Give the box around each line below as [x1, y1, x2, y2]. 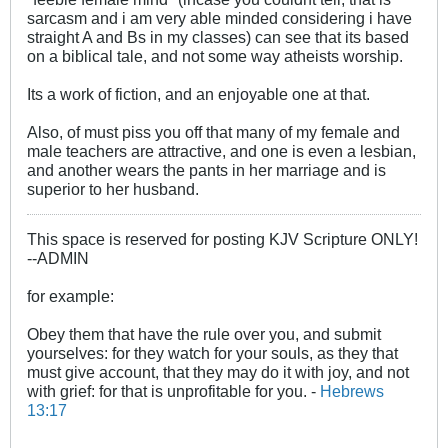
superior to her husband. [27, 179, 199, 198]
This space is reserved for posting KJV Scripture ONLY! [27, 229, 418, 248]
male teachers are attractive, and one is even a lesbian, [27, 141, 416, 160]
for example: [27, 286, 114, 305]
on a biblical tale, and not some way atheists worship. [27, 46, 403, 65]
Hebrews [320, 381, 384, 400]
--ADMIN [27, 248, 89, 267]
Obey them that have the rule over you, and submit [27, 324, 381, 343]
